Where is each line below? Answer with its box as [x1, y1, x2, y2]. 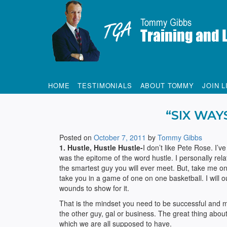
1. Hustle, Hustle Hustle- [59, 142, 143, 153]
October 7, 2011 [94, 132, 146, 142]
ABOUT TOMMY [140, 81, 194, 90]
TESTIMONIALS [78, 81, 132, 90]
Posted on [59, 132, 94, 142]
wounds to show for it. [59, 183, 129, 193]
